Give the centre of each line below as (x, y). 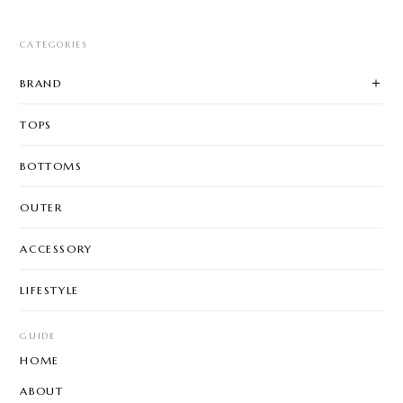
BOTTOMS (51, 166)
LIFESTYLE (49, 290)
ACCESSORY (56, 248)
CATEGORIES (54, 44)
